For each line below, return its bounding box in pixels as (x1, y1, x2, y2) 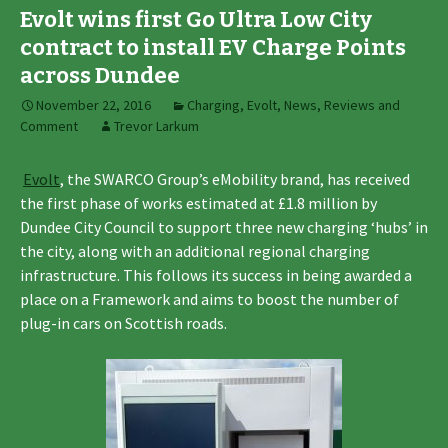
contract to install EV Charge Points (20, 33, 406, 61)
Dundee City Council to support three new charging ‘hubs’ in (20, 216, 428, 237)
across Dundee (20, 61, 180, 89)
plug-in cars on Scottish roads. (20, 312, 227, 333)
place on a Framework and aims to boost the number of (20, 288, 399, 309)
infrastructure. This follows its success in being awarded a (20, 264, 412, 285)
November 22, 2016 (36, 95, 151, 114)
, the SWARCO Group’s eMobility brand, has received (60, 168, 410, 189)
